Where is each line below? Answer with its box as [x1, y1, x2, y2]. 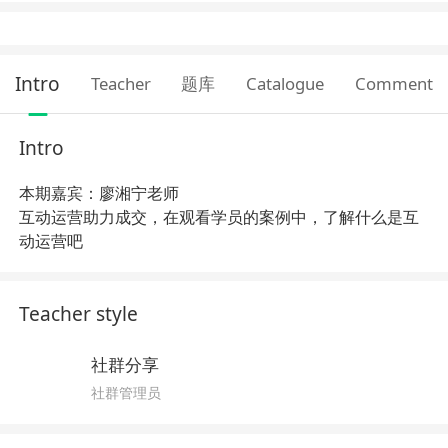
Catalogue [246, 72, 325, 96]
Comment [354, 72, 433, 96]
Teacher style [19, 301, 139, 328]
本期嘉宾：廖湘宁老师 [19, 181, 180, 204]
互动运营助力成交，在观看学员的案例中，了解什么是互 [19, 205, 420, 228]
